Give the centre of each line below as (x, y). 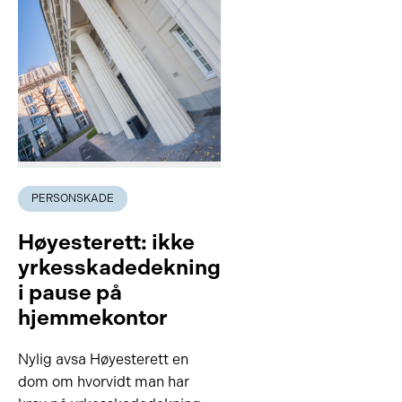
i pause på (70, 292)
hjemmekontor (93, 317)
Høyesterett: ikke (106, 242)
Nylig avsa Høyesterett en (103, 359)
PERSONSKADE (73, 198)
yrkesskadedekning (119, 267)
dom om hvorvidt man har (104, 382)
